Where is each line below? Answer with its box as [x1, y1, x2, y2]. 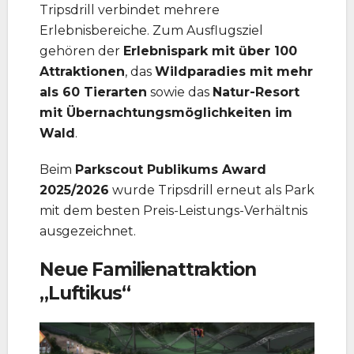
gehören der [40, 43, 123, 58]
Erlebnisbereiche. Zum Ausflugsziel [40, 22, 263, 38]
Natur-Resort [213, 84, 299, 100]
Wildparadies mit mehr [155, 63, 313, 79]
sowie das [147, 84, 213, 100]
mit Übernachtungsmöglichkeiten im [40, 104, 292, 120]
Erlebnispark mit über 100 [123, 43, 297, 58]
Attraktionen [40, 63, 125, 79]
